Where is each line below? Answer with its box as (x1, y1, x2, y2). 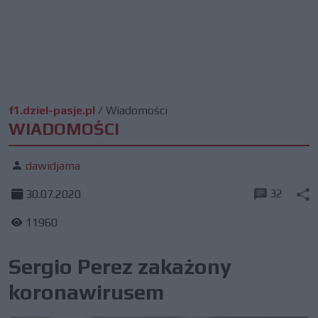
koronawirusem (9, 280, 164, 305)
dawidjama (26, 159, 80, 172)
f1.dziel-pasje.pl (9, 104, 95, 117)
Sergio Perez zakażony (9, 254, 231, 279)
